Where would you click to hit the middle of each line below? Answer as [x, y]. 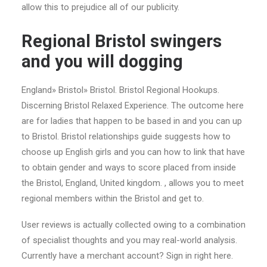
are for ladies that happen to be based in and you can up [132, 121]
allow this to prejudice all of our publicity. [100, 7]
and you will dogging [102, 61]
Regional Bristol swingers [122, 41]
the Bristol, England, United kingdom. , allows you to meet [133, 183]
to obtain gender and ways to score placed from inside [129, 167]
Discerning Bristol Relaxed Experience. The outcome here [133, 105]
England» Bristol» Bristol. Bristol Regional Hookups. [120, 90]
